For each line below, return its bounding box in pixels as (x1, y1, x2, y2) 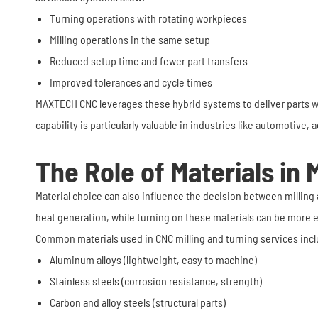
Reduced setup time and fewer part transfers (50, 54, 248, 67)
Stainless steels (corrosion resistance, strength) (50, 274, 262, 287)
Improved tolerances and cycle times (50, 75, 212, 89)
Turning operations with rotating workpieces (50, 11, 247, 25)
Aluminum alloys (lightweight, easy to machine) (50, 253, 257, 266)
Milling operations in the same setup (50, 33, 210, 46)
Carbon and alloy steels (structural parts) (50, 295, 226, 309)
